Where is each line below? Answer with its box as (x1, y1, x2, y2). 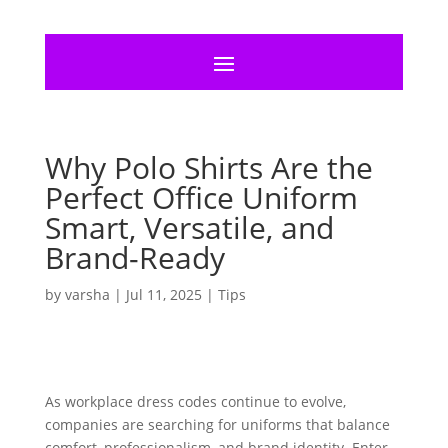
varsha (64, 285, 110, 304)
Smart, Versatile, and (44, 207, 334, 248)
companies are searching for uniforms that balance (44, 415, 390, 434)
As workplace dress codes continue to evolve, (44, 392, 346, 411)
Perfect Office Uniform (44, 177, 358, 218)
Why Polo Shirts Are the (44, 147, 373, 188)
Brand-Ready (44, 237, 225, 278)
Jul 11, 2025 (125, 285, 202, 304)
